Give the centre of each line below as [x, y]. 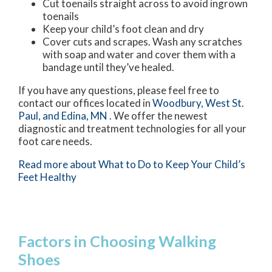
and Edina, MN [75, 115]
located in [128, 103]
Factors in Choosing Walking [117, 241]
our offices [80, 103]
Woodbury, [179, 103]
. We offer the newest [158, 115]
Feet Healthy [47, 177]
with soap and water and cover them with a [139, 54]
